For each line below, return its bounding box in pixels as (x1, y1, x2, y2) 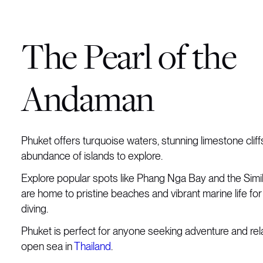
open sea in (21, 240, 74, 252)
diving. (21, 203, 48, 215)
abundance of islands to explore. (21, 150, 163, 162)
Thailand (74, 240, 111, 252)
